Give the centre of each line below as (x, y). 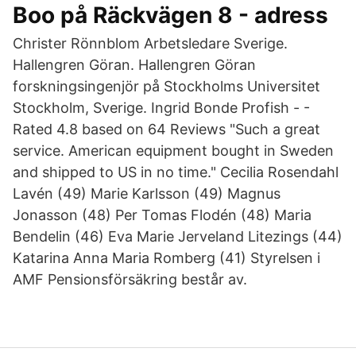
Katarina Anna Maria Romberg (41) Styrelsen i (166, 258)
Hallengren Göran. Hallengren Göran (134, 65)
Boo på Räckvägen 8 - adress (170, 15)
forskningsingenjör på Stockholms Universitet (166, 86)
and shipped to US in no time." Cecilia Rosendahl (176, 172)
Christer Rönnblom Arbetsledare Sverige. (150, 43)
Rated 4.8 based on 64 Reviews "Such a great (166, 129)
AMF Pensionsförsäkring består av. (130, 279)
